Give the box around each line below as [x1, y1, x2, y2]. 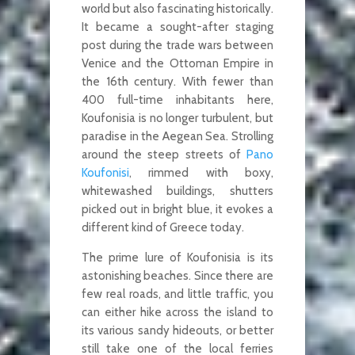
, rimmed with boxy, [128, 165, 273, 180]
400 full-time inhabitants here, [81, 92, 273, 107]
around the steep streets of [81, 147, 241, 162]
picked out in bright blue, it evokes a [81, 201, 273, 216]
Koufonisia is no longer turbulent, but [81, 110, 273, 125]
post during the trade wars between [81, 37, 273, 52]
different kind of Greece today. [81, 219, 244, 235]
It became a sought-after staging [81, 19, 273, 34]
